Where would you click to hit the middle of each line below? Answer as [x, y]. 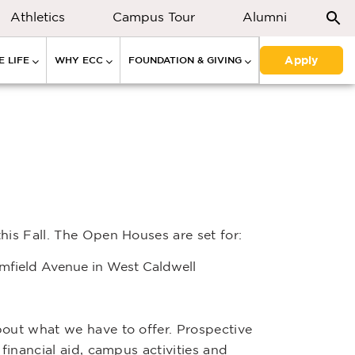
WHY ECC [79, 60]
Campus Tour [154, 17]
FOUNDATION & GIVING [185, 60]
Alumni [265, 17]
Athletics [38, 17]
